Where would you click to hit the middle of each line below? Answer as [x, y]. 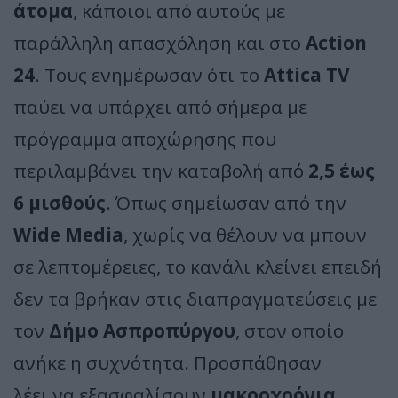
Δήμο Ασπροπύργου [142, 330]
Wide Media [68, 234]
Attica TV [305, 74]
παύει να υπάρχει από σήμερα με [160, 106]
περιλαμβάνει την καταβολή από [161, 170]
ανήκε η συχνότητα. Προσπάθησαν [167, 362]
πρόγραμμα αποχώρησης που [145, 138]
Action [336, 42]
